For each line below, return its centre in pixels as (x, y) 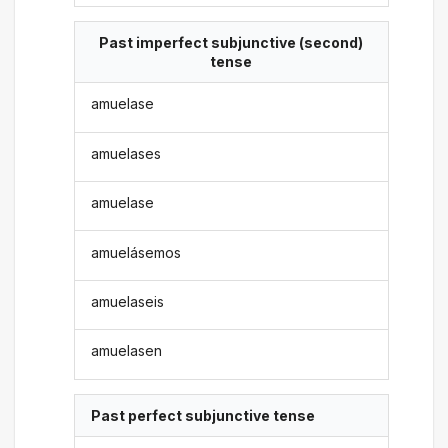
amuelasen (127, 351)
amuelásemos (136, 252)
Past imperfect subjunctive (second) (231, 43)
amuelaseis (128, 301)
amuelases (126, 153)
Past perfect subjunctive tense (203, 415)
